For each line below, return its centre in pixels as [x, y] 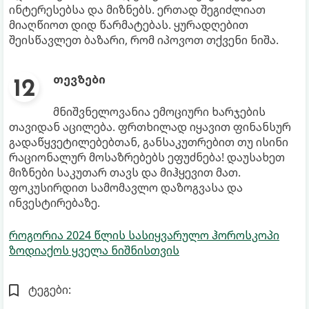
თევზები [79, 79]
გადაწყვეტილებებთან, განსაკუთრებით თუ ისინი [149, 142]
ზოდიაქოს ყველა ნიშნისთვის [94, 250]
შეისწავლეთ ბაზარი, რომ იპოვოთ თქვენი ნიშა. [144, 40]
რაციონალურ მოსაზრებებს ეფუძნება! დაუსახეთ [147, 157]
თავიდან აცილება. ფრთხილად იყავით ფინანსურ [150, 127]
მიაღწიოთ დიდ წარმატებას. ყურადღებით [129, 24]
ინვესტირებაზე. [54, 202]
